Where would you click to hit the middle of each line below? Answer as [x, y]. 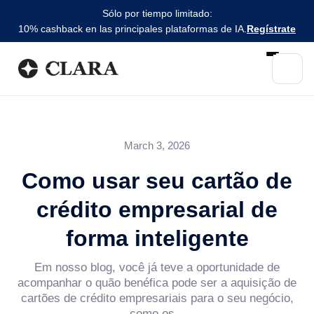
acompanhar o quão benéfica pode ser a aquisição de [157, 283]
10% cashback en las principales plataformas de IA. [132, 29]
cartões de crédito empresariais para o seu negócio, [157, 298]
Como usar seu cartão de [157, 181]
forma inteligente [157, 238]
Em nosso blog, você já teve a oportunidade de [157, 267]
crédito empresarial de [157, 210]
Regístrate [271, 29]
